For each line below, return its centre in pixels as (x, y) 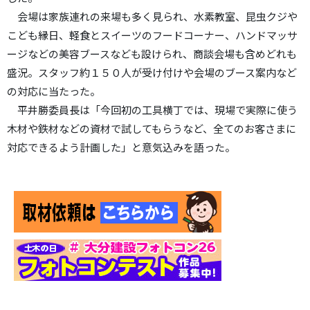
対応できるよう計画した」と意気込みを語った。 (121, 147)
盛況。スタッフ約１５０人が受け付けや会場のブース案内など (152, 72)
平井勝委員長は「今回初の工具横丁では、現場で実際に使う (152, 109)
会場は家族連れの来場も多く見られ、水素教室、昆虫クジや (152, 16)
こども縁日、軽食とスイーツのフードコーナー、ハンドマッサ (152, 35)
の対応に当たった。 (54, 91)
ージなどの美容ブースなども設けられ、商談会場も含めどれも (152, 53)
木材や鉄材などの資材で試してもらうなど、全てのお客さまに (152, 128)
